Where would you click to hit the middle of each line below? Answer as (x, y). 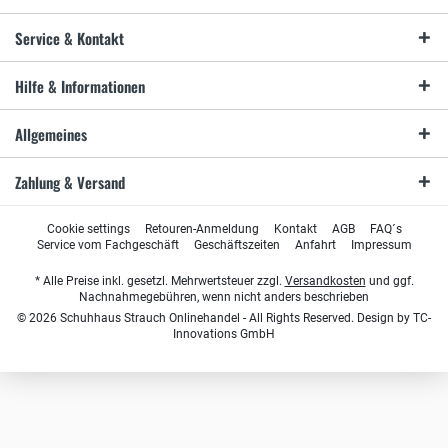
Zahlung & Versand (70, 182)
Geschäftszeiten (236, 245)
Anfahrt (315, 245)
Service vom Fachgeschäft (107, 245)
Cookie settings (88, 229)
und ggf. (389, 281)
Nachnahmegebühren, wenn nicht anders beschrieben (224, 297)
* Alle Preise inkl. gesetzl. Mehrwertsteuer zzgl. (159, 281)
